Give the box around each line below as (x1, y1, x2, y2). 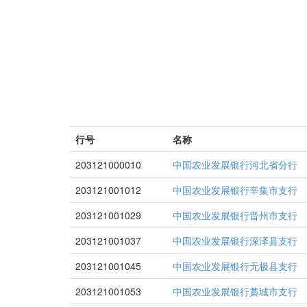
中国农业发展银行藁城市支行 (173, 284, 297, 298)
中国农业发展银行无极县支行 (173, 259, 297, 273)
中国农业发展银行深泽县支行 (173, 234, 297, 247)
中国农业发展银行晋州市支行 (173, 208, 297, 222)
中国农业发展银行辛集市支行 (173, 183, 297, 197)
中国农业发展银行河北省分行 (173, 158, 297, 171)
